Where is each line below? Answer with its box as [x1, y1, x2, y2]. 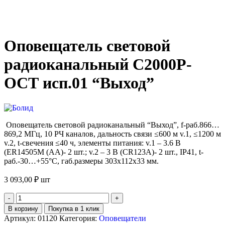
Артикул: [4, 213, 38, 222]
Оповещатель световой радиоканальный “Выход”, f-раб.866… [6, 120, 219, 129]
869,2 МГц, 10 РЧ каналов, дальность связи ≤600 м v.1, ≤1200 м [4, 129, 221, 138]
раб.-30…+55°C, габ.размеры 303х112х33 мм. [4, 156, 159, 165]
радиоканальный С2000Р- [4, 55, 192, 74]
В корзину [8, 204, 38, 212]
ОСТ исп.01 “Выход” [4, 74, 154, 92]
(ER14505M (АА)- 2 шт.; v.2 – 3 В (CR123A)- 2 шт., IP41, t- [4, 147, 203, 156]
